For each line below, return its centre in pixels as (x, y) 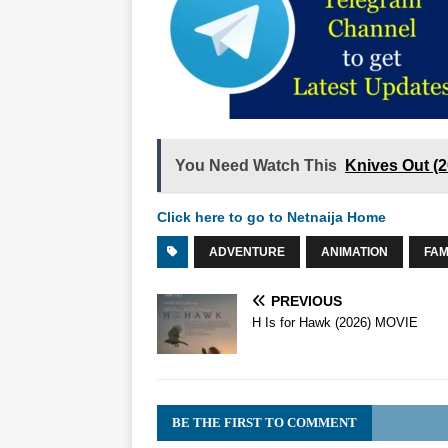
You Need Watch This (256, 166)
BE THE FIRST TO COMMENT (264, 423)
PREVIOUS (306, 301)
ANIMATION (354, 252)
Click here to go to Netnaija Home (271, 217)
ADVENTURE (247, 252)
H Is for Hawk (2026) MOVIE (335, 323)
